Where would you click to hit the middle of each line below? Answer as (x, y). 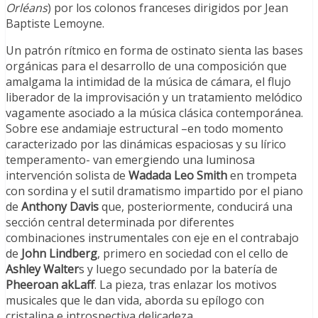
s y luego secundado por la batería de (178, 269)
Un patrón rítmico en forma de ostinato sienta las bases (154, 51)
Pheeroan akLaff (50, 285)
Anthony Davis (60, 207)
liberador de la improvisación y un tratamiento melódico (154, 98)
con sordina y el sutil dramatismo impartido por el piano (154, 191)
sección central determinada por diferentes (120, 223)
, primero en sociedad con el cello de (193, 254)
